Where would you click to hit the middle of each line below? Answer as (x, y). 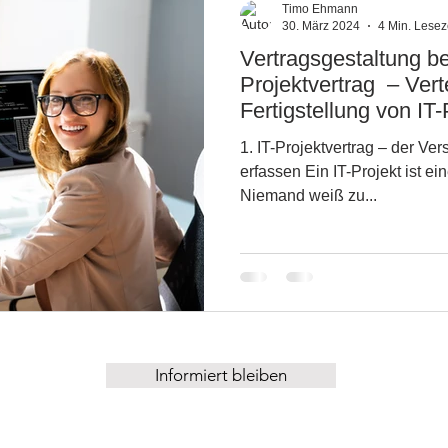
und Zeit (279, 136)
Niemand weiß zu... (308, 195)
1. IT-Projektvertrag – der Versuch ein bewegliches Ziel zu (248, 147)
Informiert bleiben (221, 375)
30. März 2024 (321, 25)
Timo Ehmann (320, 9)
